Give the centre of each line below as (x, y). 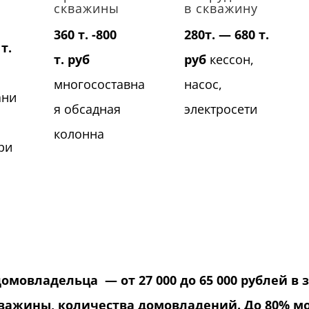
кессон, (230, 60)
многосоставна (99, 84)
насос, (203, 84)
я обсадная (87, 109)
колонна (79, 134)
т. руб (71, 60)
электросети (220, 109)
